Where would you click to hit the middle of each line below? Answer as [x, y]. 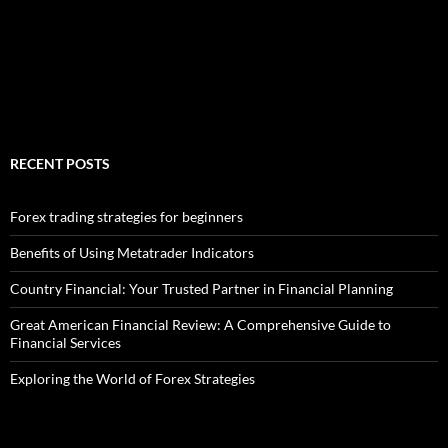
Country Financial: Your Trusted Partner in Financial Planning [201, 288]
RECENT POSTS [60, 163]
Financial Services [65, 342]
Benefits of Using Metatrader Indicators [132, 252]
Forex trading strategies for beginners [126, 216]
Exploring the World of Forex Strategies [132, 378]
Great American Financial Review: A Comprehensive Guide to [200, 324]
